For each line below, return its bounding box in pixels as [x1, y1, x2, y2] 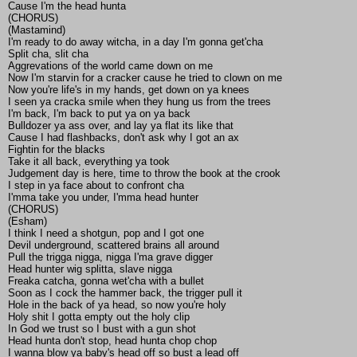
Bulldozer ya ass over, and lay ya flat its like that [8, 120, 233, 132]
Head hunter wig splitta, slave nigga [8, 263, 172, 276]
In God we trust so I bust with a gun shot [8, 323, 196, 335]
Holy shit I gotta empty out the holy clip [8, 311, 190, 324]
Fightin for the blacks [8, 143, 105, 156]
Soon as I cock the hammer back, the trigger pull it [8, 287, 242, 300]
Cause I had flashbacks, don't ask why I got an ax [8, 131, 239, 144]
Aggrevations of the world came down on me [8, 60, 213, 73]
